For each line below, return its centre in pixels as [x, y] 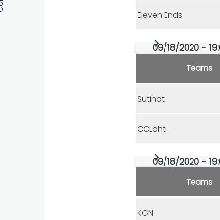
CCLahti [152, 129]
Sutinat [151, 99]
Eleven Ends [160, 15]
